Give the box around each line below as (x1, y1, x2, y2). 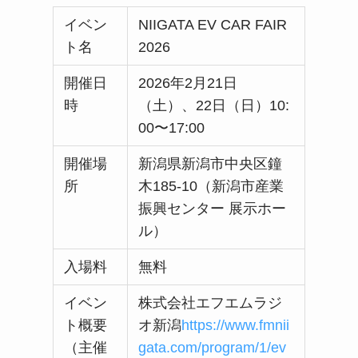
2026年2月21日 (138, 75, 238, 92)
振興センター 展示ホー (138, 201, 287, 217)
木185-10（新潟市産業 (138, 178, 284, 195)
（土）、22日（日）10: (138, 97, 290, 114)
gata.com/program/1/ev (138, 340, 287, 356)
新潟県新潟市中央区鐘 (138, 156, 283, 173)
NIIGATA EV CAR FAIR (138, 17, 288, 34)
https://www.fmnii (181, 317, 290, 334)
